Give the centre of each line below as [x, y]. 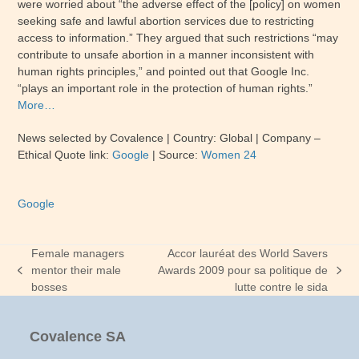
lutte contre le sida [282, 287]
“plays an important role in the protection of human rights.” [165, 88]
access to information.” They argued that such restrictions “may [178, 38]
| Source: [175, 155]
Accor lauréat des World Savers [248, 253]
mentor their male [76, 270]
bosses [49, 287]
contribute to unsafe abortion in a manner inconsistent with [166, 54]
